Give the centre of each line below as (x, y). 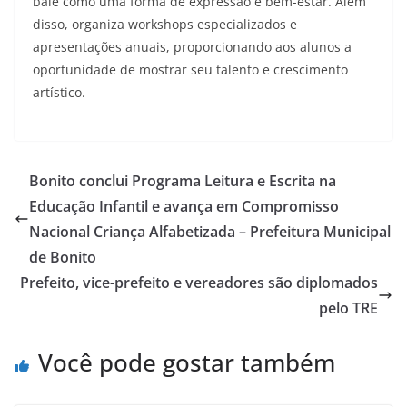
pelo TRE (348, 308)
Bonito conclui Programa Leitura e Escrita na (183, 181)
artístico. (59, 92)
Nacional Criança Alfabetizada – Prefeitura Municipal (210, 232)
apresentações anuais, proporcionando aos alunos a (192, 47)
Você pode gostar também (187, 362)
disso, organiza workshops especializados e (165, 24)
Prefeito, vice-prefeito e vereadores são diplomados (199, 283)
